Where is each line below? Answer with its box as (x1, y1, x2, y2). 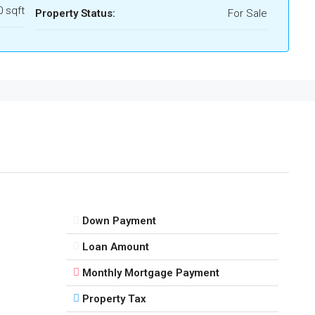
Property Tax (82, 292, 146, 305)
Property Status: (35, 7, 115, 20)
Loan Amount (82, 240, 149, 253)
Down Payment (82, 214, 156, 227)
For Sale (228, 7, 267, 20)
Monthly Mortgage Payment (82, 266, 219, 279)
